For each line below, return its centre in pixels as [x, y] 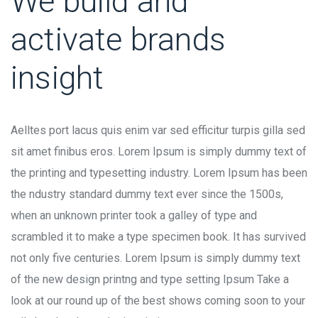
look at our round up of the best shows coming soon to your [158, 300]
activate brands [118, 39]
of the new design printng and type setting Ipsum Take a [150, 279]
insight [57, 77]
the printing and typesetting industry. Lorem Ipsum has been [159, 172]
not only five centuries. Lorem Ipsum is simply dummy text [155, 258]
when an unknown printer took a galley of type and [134, 215]
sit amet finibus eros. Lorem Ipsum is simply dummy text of [159, 151]
